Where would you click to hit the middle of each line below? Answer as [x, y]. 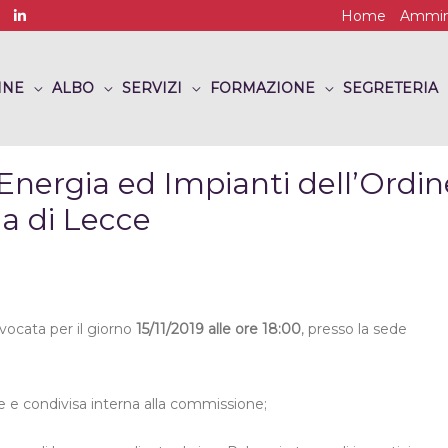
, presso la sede [354, 329]
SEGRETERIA [390, 88]
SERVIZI [152, 88]
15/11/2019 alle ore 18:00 [218, 329]
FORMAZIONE [262, 88]
